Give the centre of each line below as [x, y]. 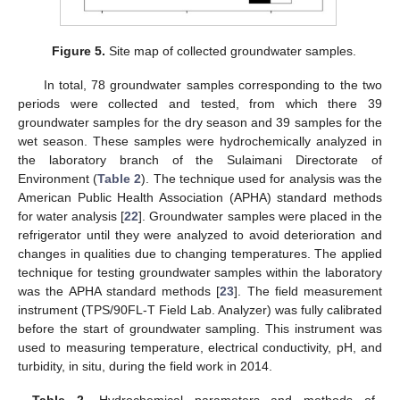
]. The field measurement [308, 291]
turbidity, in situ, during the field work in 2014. [145, 366]
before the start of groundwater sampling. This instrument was [200, 328]
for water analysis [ [71, 216]
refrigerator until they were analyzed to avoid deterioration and [200, 234]
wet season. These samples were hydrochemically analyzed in [200, 141]
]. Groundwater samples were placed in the [261, 216]
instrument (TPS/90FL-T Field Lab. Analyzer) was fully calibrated [200, 309]
